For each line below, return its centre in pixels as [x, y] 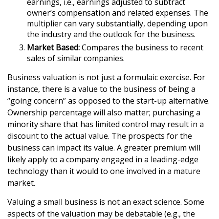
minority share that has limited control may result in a [106, 124]
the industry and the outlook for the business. [111, 34]
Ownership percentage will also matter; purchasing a [104, 112]
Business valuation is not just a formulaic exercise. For [106, 77]
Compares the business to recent [142, 47]
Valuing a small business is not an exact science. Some [106, 202]
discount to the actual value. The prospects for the [100, 136]
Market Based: [53, 47]
